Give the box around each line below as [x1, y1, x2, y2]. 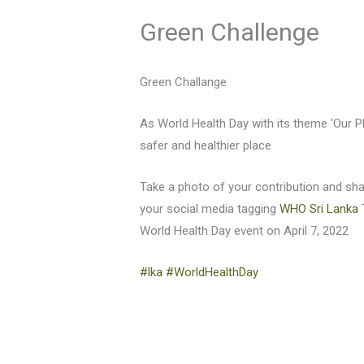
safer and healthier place [140, 138, 272, 154]
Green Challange [140, 75, 227, 90]
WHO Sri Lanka [279, 201, 359, 217]
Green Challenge [140, 18, 320, 47]
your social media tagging [140, 201, 280, 217]
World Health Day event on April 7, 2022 [140, 223, 349, 239]
